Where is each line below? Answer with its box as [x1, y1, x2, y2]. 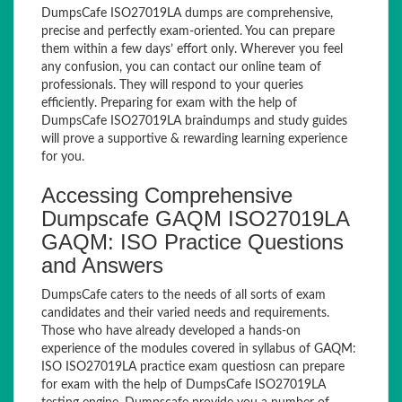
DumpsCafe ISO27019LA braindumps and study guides [41, 115, 347, 127]
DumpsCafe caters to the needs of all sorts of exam [41, 289, 326, 301]
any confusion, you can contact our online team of [41, 61, 321, 74]
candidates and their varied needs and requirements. [41, 307, 329, 319]
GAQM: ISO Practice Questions [41, 230, 344, 254]
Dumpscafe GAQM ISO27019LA [41, 206, 349, 231]
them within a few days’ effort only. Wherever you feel [41, 43, 343, 56]
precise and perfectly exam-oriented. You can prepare [41, 25, 335, 38]
